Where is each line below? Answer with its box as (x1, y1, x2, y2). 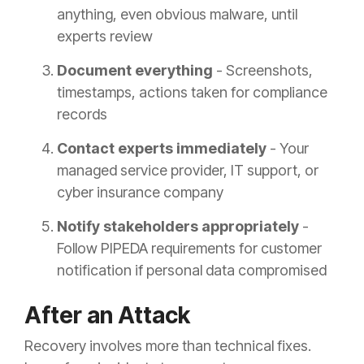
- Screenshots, (213, 62, 313, 80)
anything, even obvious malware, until (57, 6, 297, 24)
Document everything (57, 62, 213, 80)
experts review (57, 28, 153, 45)
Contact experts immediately (57, 140, 266, 158)
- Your (266, 140, 309, 158)
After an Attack (24, 301, 190, 330)
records (57, 106, 107, 123)
